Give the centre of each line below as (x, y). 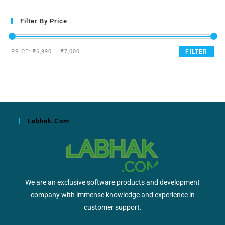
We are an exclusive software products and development (113, 182)
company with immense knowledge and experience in (113, 195)
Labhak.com (49, 121)
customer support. (113, 207)
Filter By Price (44, 21)
